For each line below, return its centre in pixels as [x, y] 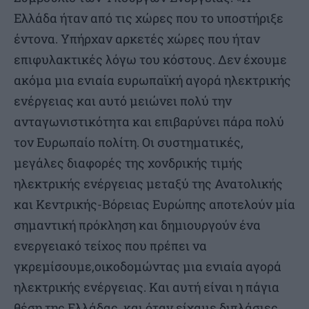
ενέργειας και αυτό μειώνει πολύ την [123, 100]
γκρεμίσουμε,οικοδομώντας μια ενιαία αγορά [148, 266]
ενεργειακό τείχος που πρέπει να [110, 245]
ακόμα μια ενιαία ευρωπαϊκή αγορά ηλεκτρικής [152, 80]
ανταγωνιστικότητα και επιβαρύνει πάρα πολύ [149, 121]
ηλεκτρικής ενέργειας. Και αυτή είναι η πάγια [147, 287]
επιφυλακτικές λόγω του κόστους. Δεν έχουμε [150, 59]
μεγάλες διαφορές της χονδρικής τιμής [128, 162]
